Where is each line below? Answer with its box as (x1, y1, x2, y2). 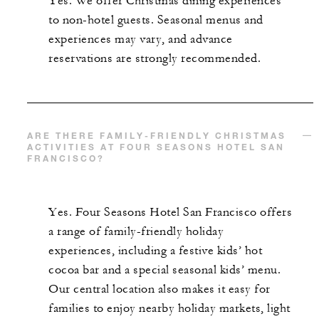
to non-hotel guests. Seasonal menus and (48, 12, 263, 27)
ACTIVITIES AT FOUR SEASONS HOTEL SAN (27, 140, 285, 152)
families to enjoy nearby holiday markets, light (48, 300, 291, 315)
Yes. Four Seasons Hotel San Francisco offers (48, 204, 292, 219)
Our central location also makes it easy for (48, 281, 271, 296)
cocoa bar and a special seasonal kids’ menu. (48, 262, 281, 277)
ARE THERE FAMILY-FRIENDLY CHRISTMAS (27, 129, 286, 141)
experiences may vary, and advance (48, 31, 233, 46)
